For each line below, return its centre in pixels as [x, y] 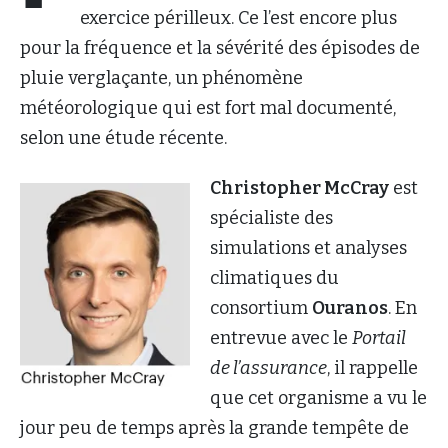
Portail [379, 337]
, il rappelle [372, 367]
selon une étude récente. [123, 137]
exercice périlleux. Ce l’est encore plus [238, 17]
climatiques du [274, 277]
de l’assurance [268, 367]
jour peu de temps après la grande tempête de [214, 427]
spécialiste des [271, 217]
